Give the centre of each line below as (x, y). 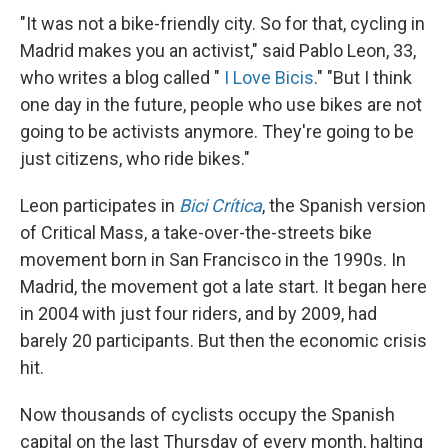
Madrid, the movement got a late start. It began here (223, 287)
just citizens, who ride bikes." (135, 159)
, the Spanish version (344, 206)
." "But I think (363, 78)
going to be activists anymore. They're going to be (217, 132)
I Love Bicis (269, 78)
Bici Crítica (220, 206)
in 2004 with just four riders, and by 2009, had (198, 314)
